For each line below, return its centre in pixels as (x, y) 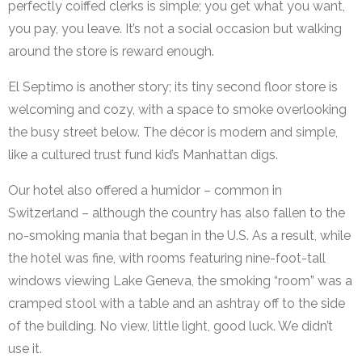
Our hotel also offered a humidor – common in (145, 191)
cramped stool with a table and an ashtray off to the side (177, 304)
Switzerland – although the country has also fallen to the (177, 213)
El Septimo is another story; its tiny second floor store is (173, 87)
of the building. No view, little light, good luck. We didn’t (170, 326)
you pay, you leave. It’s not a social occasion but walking (175, 29)
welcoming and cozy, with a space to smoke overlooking (177, 110)
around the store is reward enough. (111, 52)
